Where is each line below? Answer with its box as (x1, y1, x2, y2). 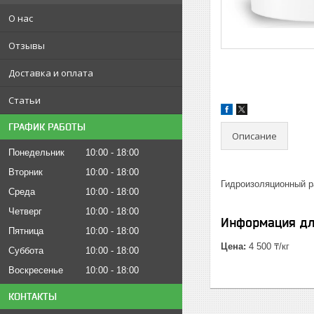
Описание (232, 129, 277, 142)
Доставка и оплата (8, 67, 93, 79)
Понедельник (8, 147, 64, 158)
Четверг (8, 206, 42, 217)
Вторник (8, 167, 43, 177)
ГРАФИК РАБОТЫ (8, 121, 86, 132)
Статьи (8, 94, 41, 107)
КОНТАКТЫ (8, 291, 57, 302)
